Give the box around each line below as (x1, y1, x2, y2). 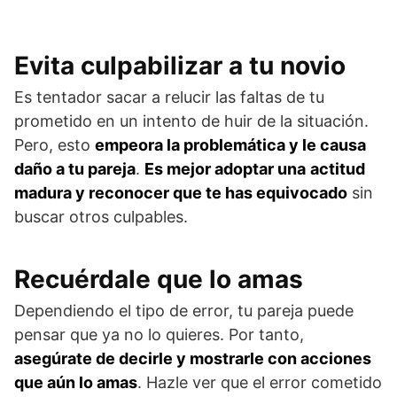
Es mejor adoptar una (144, 160, 306, 179)
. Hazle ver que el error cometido (137, 373, 382, 393)
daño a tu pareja (14, 160, 136, 179)
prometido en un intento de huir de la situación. (14, 112, 369, 131)
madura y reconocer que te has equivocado (14, 183, 347, 203)
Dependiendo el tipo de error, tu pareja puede (14, 301, 354, 321)
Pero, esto (14, 136, 95, 155)
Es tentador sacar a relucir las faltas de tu (14, 88, 324, 107)
